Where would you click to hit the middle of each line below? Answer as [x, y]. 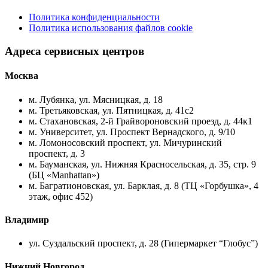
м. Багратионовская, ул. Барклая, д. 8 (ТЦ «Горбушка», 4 [144, 185]
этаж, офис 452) [61, 196]
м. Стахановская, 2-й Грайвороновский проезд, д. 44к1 [141, 121]
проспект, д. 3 [57, 153]
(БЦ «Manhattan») [64, 175]
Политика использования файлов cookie [111, 28]
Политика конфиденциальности [94, 17]
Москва [22, 76]
